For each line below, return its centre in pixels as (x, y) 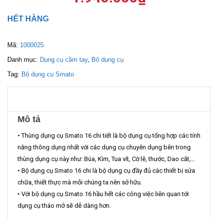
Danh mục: (24, 60)
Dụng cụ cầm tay (64, 60)
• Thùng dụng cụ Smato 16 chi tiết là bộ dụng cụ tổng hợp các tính (109, 136)
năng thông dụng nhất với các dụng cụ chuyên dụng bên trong (104, 147)
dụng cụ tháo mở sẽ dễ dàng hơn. (64, 206)
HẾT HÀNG (28, 19)
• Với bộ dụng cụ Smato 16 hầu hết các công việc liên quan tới (103, 194)
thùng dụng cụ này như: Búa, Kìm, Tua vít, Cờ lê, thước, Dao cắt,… (106, 159)
